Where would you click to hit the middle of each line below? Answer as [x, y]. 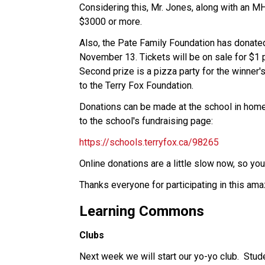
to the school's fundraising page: [146, 121]
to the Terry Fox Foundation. [137, 85]
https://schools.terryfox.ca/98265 [149, 142]
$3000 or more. [112, 21]
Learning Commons [142, 211]
